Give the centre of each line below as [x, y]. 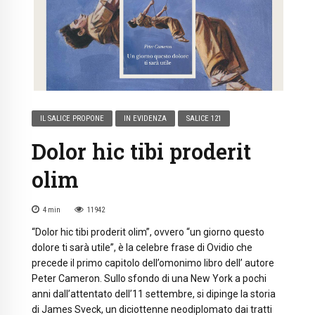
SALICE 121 [204, 118]
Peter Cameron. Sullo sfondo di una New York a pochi [149, 278]
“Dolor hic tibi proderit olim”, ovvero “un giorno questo [148, 232]
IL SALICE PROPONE [72, 118]
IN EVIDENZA [146, 118]
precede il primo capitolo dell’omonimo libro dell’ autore [153, 263]
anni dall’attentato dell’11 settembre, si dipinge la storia [154, 294]
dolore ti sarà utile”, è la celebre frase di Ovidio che [142, 247]
